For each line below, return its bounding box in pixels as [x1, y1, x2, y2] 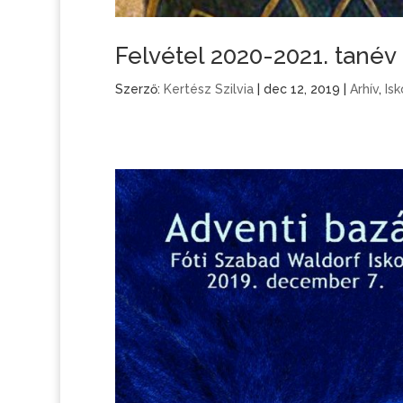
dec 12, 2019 [263, 82, 340, 97]
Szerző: [114, 82, 164, 97]
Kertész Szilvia [163, 82, 254, 97]
